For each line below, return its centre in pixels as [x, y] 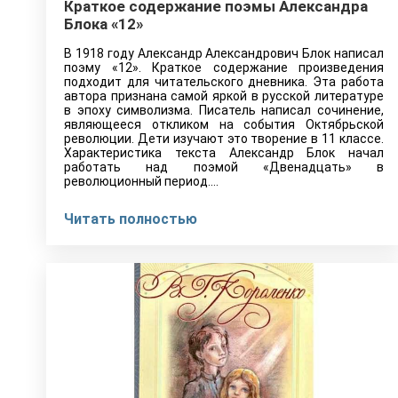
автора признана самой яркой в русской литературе [224, 96]
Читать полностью [131, 219]
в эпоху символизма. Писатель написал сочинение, [224, 110]
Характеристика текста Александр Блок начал [224, 153]
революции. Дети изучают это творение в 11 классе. [224, 139]
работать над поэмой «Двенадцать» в [224, 167]
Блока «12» [103, 24]
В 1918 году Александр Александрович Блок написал [224, 53]
